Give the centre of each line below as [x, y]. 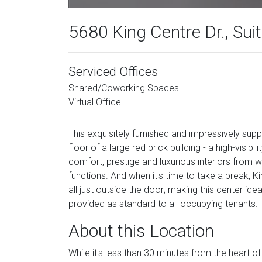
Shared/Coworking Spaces [124, 88]
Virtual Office [95, 102]
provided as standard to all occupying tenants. [163, 204]
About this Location [141, 231]
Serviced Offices [113, 72]
